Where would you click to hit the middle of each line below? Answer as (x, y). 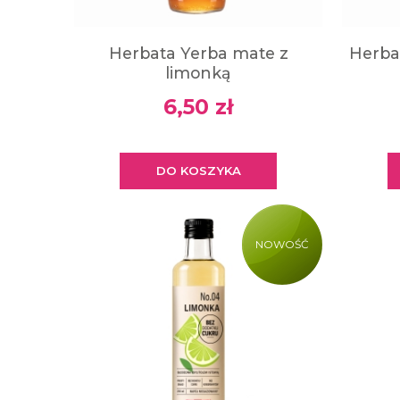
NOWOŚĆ (282, 245)
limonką (198, 73)
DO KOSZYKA (198, 171)
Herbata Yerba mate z (198, 54)
